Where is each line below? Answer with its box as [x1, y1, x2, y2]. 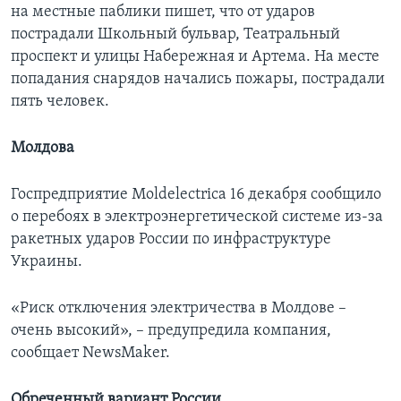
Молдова [11, 140, 74, 158]
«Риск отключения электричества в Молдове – [11, 300, 346, 318]
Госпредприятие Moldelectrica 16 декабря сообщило [11, 186, 381, 204]
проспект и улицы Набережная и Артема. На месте [11, 48, 380, 66]
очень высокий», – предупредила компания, [11, 322, 331, 340]
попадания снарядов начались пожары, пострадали [11, 71, 385, 89]
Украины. [11, 253, 82, 271]
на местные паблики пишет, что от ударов [11, 4, 315, 21]
